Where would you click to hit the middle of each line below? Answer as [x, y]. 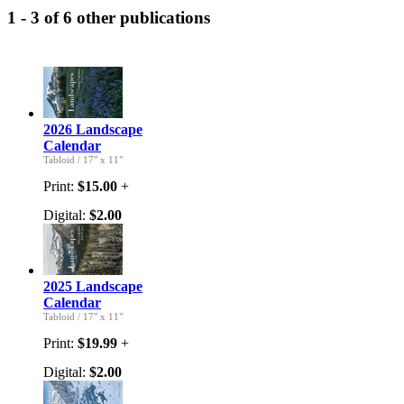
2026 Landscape [93, 129]
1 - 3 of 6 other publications [109, 17]
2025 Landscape [93, 286]
